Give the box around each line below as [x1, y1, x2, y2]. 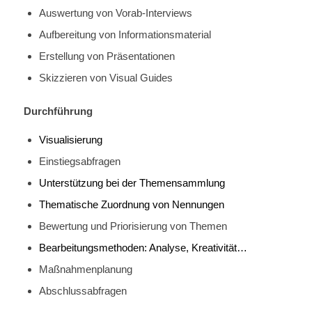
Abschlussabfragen [38, 284, 127, 297]
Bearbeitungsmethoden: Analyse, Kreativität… [38, 241, 247, 253]
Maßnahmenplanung [38, 263, 132, 275]
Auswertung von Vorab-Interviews [38, 6, 192, 19]
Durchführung [23, 104, 93, 117]
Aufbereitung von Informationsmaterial [38, 28, 211, 40]
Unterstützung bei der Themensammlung [38, 176, 225, 189]
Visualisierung [38, 133, 102, 146]
